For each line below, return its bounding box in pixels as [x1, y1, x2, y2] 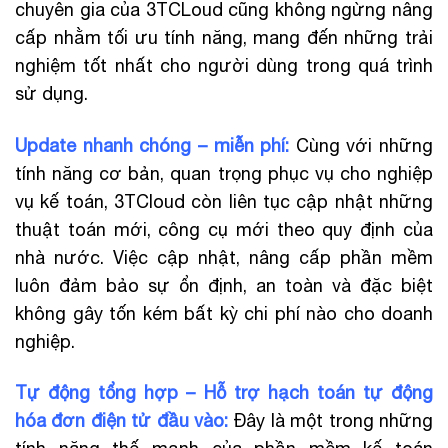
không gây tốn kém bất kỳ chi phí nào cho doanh [15, 302, 433, 324]
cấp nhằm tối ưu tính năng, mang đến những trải [15, 27, 433, 49]
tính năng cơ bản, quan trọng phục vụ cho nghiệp [15, 162, 433, 184]
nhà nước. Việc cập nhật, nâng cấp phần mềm [15, 246, 433, 268]
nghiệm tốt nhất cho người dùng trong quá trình [15, 55, 433, 77]
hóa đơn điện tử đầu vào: [15, 410, 228, 432]
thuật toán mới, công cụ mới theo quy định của [15, 218, 433, 240]
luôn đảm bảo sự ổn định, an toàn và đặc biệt [15, 274, 433, 296]
